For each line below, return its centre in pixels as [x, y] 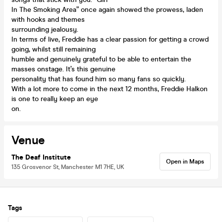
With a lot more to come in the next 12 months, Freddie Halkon [110, 89]
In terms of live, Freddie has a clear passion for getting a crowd [110, 39]
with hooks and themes [48, 19]
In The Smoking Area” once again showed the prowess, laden [107, 9]
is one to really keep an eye [55, 99]
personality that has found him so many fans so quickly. [99, 79]
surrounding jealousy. [45, 29]
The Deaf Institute [41, 157]
